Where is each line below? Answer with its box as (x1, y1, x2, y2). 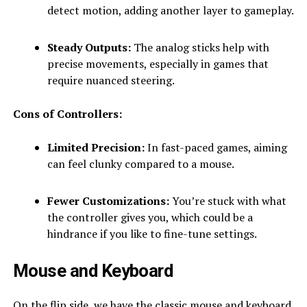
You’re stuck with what (169, 193, 286, 208)
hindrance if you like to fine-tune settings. (47, 225, 257, 241)
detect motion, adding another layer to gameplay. (47, 2, 294, 18)
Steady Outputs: (47, 39, 131, 55)
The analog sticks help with (130, 39, 269, 55)
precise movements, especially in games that (47, 56, 269, 71)
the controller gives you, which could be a (47, 209, 253, 225)
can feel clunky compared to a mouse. (47, 156, 234, 171)
